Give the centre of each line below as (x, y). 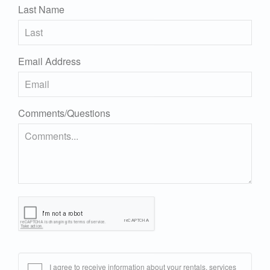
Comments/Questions (64, 113)
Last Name (41, 10)
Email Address (49, 61)
